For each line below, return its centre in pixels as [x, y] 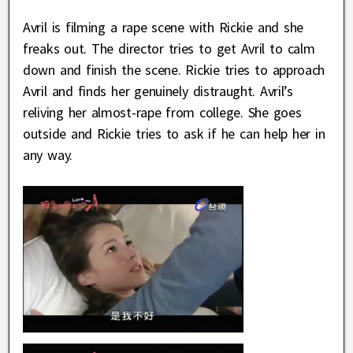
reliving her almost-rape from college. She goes [162, 113]
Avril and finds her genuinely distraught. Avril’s [158, 91]
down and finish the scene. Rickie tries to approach [174, 70]
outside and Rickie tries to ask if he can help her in [174, 134]
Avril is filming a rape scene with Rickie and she [163, 28]
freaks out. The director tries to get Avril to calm [169, 49]
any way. [48, 155]
